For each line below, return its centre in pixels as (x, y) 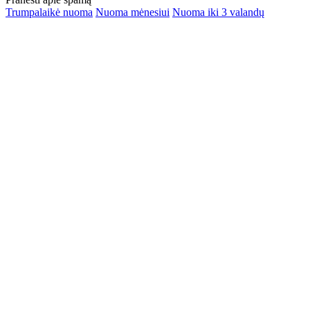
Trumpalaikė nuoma (49, 12)
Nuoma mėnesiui (133, 12)
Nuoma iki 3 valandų (218, 12)
